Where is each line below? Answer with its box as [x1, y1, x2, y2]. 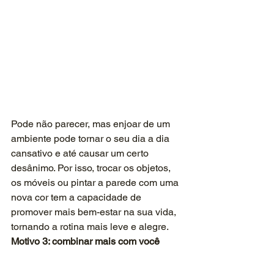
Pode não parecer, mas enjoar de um [11, 117, 172, 130]
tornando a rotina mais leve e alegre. [11, 220, 169, 232]
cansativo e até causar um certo [11, 147, 151, 159]
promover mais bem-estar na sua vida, [11, 206, 179, 218]
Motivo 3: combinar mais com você [11, 235, 160, 247]
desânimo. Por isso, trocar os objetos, [11, 161, 173, 174]
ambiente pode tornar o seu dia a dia [11, 132, 172, 144]
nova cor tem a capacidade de [11, 191, 144, 203]
